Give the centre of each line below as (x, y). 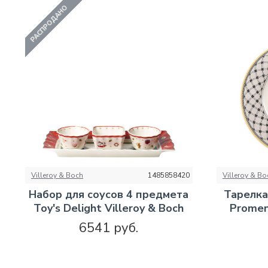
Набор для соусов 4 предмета (109, 195)
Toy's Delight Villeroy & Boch (109, 208)
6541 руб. (109, 228)
